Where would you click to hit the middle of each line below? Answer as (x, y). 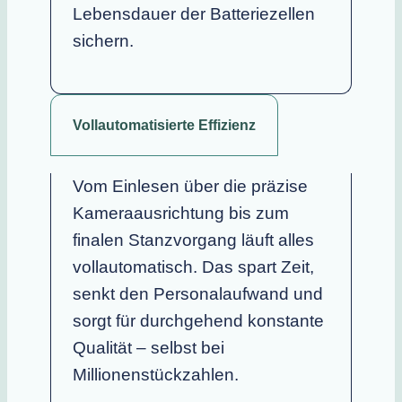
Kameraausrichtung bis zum (181, 213)
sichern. (103, 40)
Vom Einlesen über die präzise (190, 186)
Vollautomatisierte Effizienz (164, 125)
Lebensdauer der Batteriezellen (194, 13)
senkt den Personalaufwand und (198, 293)
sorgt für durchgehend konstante (198, 320)
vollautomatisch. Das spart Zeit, (193, 267)
